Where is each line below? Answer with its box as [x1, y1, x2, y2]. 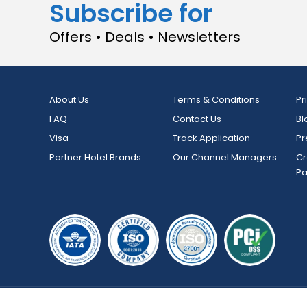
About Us [49, 93, 89, 106]
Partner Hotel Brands [49, 151, 141, 164]
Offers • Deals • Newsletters [49, 27, 241, 47]
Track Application [173, 132, 250, 145]
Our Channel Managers [173, 151, 277, 164]
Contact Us [173, 112, 221, 125]
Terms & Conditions [173, 93, 260, 106]
